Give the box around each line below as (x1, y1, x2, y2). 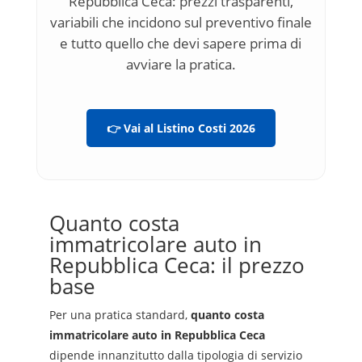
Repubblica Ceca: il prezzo (48, 250, 305, 280)
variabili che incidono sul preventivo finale (49, 13, 312, 32)
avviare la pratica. (125, 55, 236, 74)
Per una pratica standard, (48, 306, 191, 322)
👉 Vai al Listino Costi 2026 (106, 120, 255, 136)
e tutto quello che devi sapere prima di (60, 34, 302, 53)
